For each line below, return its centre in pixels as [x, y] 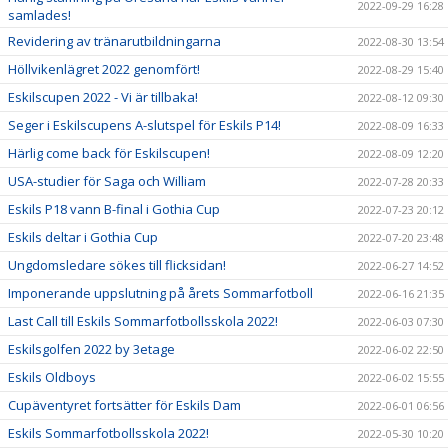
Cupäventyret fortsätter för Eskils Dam [124, 404]
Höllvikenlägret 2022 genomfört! [104, 68]
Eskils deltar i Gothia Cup [83, 236]
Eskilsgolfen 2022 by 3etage [91, 348]
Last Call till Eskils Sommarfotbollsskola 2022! [143, 320]
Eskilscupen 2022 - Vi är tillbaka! [103, 96]
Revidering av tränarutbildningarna [114, 40]
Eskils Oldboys [52, 376]
